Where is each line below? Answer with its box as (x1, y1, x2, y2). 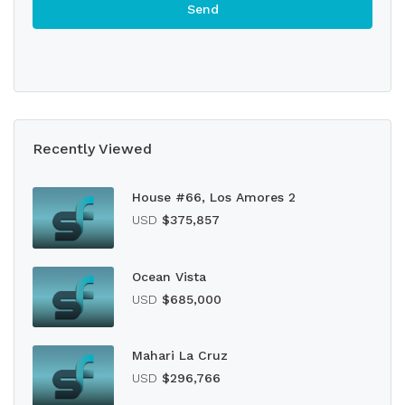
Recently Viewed (33, 140, 152, 157)
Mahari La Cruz (132, 348, 228, 363)
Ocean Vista (132, 268, 206, 284)
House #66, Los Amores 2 (132, 190, 296, 204)
